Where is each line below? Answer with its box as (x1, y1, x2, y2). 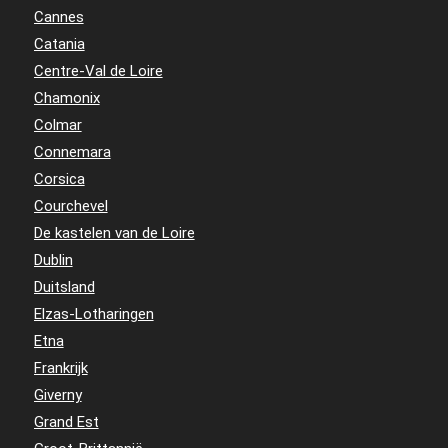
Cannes (33, 8, 84, 27)
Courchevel (33, 197, 108, 216)
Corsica (33, 170, 85, 189)
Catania (33, 35, 85, 54)
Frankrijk (33, 359, 88, 378)
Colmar (33, 116, 82, 135)
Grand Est (33, 413, 99, 432)
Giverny (33, 386, 82, 405)
